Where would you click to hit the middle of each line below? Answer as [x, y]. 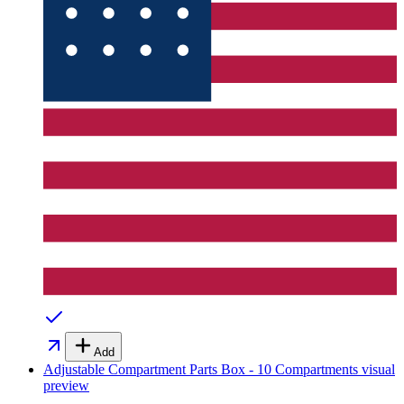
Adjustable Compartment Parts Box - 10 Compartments [201, 370]
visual [376, 370]
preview [66, 386]
